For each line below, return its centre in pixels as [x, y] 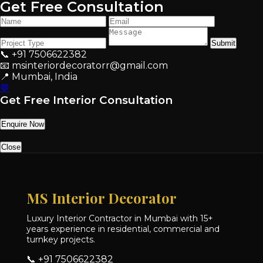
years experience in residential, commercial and [123, 229]
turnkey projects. [60, 240]
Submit [223, 43]
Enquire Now [23, 124]
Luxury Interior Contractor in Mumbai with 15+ [119, 218]
